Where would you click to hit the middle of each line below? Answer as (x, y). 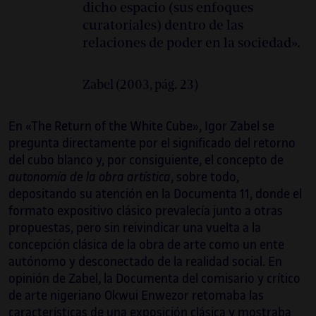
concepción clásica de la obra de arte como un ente (146, 245)
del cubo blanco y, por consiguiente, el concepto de (146, 160)
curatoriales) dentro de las (163, 26)
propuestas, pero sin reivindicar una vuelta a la (135, 228)
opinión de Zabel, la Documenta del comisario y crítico (154, 279)
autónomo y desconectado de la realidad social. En (145, 262)
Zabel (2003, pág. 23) (140, 85)
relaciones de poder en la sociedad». (192, 43)
